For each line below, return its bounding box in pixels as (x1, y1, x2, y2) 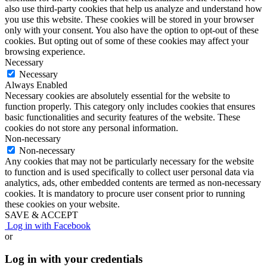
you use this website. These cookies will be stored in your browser (5, 14, 254, 24)
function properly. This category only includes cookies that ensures (5, 101, 255, 111)
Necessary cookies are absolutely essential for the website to (5, 90, 230, 101)
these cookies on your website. (5, 198, 120, 209)
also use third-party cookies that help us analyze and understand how (5, 3, 262, 14)
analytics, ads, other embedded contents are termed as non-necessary (5, 177, 261, 188)
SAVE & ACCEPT (5, 209, 78, 220)
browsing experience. (5, 46, 85, 57)
